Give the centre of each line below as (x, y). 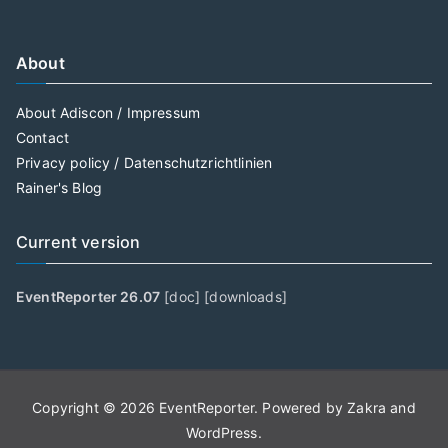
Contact (43, 137)
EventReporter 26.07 (88, 296)
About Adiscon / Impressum (108, 112)
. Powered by (301, 407)
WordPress (222, 432)
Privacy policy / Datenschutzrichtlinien (144, 162)
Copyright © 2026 (96, 407)
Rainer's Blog (59, 187)
